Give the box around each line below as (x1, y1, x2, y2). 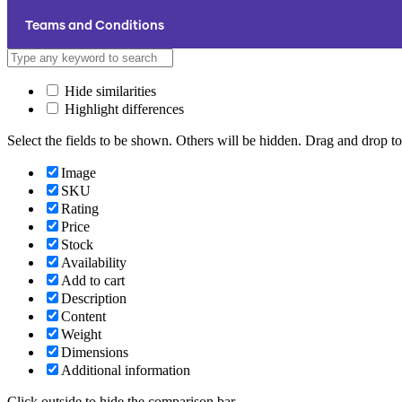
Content (61, 309, 106, 324)
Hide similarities (61, 83, 156, 99)
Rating (61, 201, 99, 216)
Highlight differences (61, 101, 184, 117)
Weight (61, 327, 101, 342)
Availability (61, 255, 127, 270)
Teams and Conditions (25, 20, 164, 32)
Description (61, 291, 127, 306)
